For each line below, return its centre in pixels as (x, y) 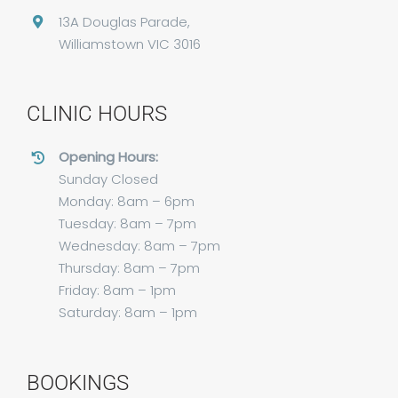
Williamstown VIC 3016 (129, 44)
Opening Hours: (108, 157)
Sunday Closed (108, 179)
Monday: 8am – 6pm (126, 202)
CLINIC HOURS (96, 114)
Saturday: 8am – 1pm (127, 313)
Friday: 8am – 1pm (117, 291)
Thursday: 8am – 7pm (129, 268)
